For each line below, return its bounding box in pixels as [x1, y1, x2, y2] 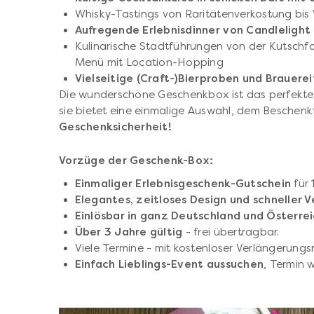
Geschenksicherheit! [59, 120, 175, 133]
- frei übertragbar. [182, 225, 282, 238]
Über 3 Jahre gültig [74, 225, 183, 238]
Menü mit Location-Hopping [74, 55, 224, 69]
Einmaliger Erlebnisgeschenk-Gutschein [74, 177, 294, 190]
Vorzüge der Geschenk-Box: [59, 153, 214, 167]
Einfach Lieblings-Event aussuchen [74, 257, 264, 271]
